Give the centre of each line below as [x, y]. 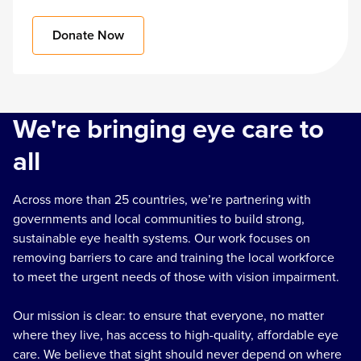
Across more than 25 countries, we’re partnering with [162, 200]
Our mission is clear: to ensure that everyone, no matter [168, 316]
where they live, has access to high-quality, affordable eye [176, 335]
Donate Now [88, 35]
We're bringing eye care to [168, 129]
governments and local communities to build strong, [159, 219]
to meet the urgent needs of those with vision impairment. [178, 277]
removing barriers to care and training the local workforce [174, 258]
